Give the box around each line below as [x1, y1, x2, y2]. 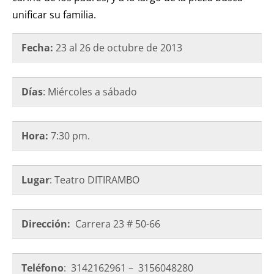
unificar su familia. [12, 8, 96, 22]
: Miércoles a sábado [43, 85, 137, 99]
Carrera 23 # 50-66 [70, 217, 163, 231]
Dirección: [21, 217, 70, 231]
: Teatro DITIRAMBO [50, 173, 139, 187]
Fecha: [21, 41, 56, 55]
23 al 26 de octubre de [56, 41, 158, 55]
